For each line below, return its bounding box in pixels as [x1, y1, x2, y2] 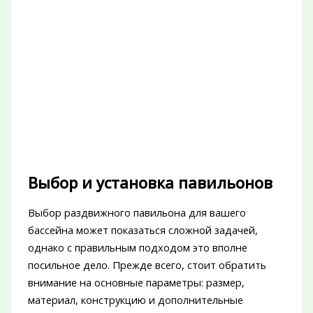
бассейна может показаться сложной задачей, [27, 222, 258, 237]
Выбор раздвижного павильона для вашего [27, 205, 246, 219]
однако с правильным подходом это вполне [27, 240, 247, 254]
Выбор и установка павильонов [27, 172, 272, 193]
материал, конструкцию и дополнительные [27, 292, 243, 307]
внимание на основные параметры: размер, [27, 275, 245, 289]
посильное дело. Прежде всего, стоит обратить [27, 257, 266, 272]
